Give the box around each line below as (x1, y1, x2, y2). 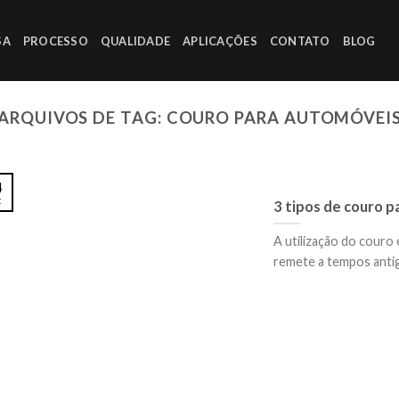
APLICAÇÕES (183, 33, 257, 48)
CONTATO (269, 33, 330, 48)
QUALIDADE (100, 33, 171, 48)
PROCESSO (22, 33, 88, 48)
